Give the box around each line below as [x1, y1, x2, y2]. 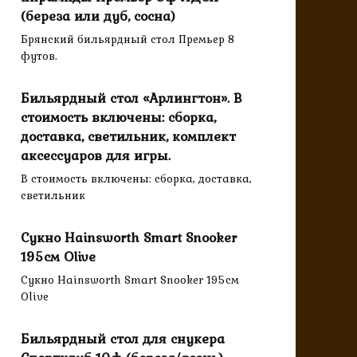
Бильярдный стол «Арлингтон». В [21, 88, 242, 109]
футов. [21, 47, 57, 65]
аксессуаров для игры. [21, 145, 171, 167]
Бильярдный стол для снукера [21, 328, 225, 350]
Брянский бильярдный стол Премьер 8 [21, 30, 235, 49]
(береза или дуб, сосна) [21, 6, 175, 27]
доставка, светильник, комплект [21, 126, 236, 147]
